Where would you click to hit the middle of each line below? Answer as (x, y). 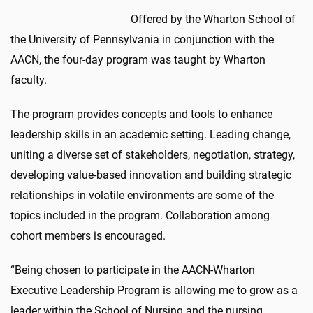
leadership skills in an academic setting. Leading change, (151, 134)
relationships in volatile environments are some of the (142, 195)
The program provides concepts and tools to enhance (141, 114)
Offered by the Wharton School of (213, 19)
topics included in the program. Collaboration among (140, 215)
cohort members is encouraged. (88, 235)
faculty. (29, 80)
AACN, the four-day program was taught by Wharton (138, 59)
